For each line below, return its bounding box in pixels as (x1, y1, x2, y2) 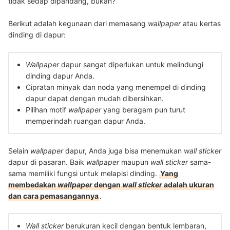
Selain (8, 146, 30, 155)
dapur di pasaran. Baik (8, 157, 86, 166)
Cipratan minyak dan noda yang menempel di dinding (26, 82, 206, 91)
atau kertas (181, 18, 221, 28)
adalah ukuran (162, 180, 214, 189)
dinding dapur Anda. (26, 71, 94, 80)
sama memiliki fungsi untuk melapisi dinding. (8, 168, 159, 178)
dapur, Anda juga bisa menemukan (63, 146, 184, 155)
